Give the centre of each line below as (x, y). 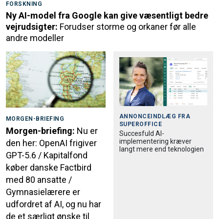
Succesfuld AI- (142, 134)
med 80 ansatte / (39, 180)
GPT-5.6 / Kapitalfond (47, 155)
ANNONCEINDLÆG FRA (155, 117)
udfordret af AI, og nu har (54, 204)
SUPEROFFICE (141, 124)
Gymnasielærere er (43, 192)
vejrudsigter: (32, 27)
